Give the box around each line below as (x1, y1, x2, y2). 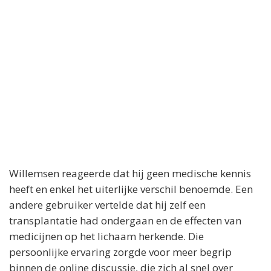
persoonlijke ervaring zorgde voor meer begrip (9, 244, 232, 259)
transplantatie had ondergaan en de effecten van (9, 213, 241, 227)
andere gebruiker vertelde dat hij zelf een (9, 197, 206, 212)
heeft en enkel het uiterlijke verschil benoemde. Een (9, 181, 253, 196)
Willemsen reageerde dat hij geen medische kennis (9, 166, 251, 180)
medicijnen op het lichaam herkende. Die (9, 229, 204, 243)
